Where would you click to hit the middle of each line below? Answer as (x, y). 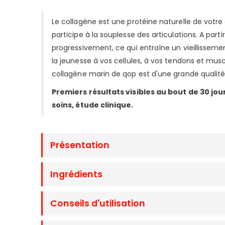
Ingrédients (76, 174)
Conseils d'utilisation (98, 203)
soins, (63, 105)
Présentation (80, 145)
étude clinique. (104, 105)
